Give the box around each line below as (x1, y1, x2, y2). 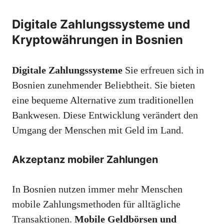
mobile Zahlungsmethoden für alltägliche (12, 198, 180, 209)
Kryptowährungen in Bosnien (12, 32, 183, 47)
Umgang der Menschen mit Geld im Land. (12, 124, 183, 135)
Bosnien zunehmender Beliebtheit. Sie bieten (12, 79, 195, 90)
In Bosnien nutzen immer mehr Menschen (12, 183, 182, 194)
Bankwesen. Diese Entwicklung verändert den (12, 109, 198, 120)
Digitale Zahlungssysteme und (12, 16, 190, 31)
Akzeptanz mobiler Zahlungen (12, 153, 158, 165)
